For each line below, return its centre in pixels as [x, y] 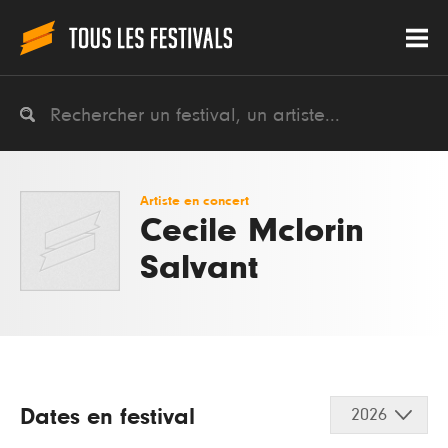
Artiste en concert [194, 201]
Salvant [199, 267]
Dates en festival [107, 417]
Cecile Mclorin [252, 230]
